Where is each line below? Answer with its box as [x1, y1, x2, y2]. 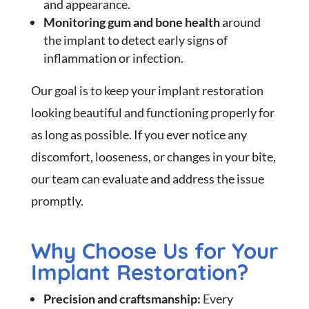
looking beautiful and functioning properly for [30, 104, 275, 120]
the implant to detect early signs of [43, 32, 228, 48]
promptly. [30, 192, 86, 208]
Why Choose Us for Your [30, 237, 278, 264]
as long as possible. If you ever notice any [30, 126, 247, 142]
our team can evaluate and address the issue [30, 170, 264, 186]
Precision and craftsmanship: [43, 290, 201, 306]
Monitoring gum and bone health [43, 14, 220, 30]
